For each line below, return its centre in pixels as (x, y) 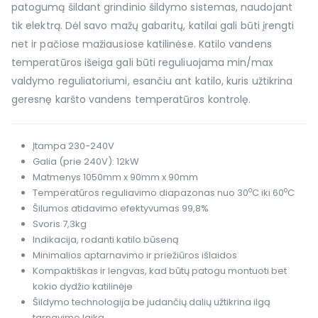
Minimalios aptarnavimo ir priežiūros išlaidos (135, 256)
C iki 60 (268, 193)
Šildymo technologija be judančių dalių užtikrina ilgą (151, 302)
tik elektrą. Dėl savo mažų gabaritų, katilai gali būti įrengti (153, 26)
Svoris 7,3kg (59, 224)
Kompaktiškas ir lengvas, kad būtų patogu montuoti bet (159, 271)
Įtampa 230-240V (73, 146)
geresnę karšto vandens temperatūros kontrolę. (131, 100)
